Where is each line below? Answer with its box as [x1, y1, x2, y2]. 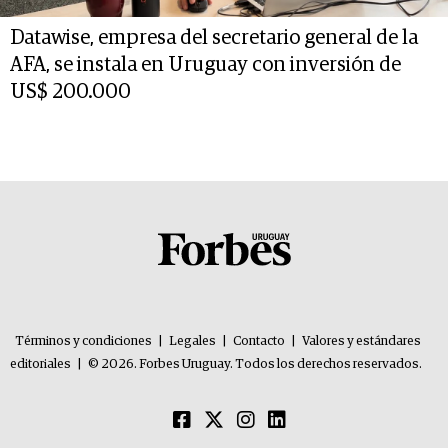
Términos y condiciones [15, 335, 152, 349]
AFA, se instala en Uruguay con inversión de [10, 54, 401, 75]
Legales [169, 335, 216, 349]
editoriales [10, 358, 71, 372]
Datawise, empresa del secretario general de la [10, 27, 418, 48]
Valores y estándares [302, 335, 421, 349]
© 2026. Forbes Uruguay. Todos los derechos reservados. [88, 358, 422, 372]
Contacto [233, 335, 285, 349]
